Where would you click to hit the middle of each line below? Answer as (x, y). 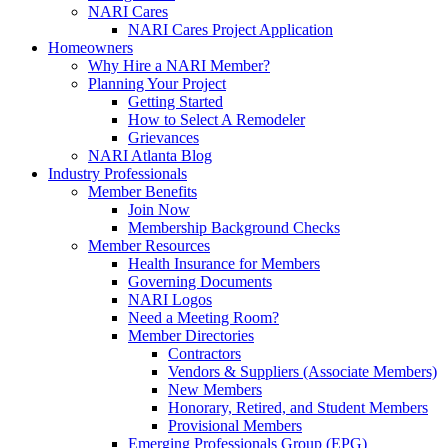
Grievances (163, 137)
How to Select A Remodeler (216, 119)
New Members (215, 389)
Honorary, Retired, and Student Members (298, 407)
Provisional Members (235, 425)
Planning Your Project (157, 83)
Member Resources (149, 245)
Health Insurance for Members (224, 263)
